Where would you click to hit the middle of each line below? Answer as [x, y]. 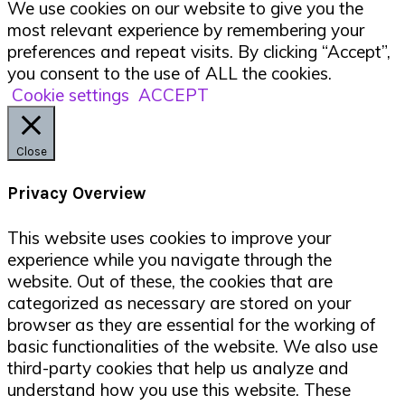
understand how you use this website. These [179, 389]
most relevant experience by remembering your [186, 30]
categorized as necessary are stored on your [179, 302]
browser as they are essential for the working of [192, 324]
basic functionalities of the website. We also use [193, 346]
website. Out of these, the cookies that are [170, 281]
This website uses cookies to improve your [169, 237]
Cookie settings [71, 95]
